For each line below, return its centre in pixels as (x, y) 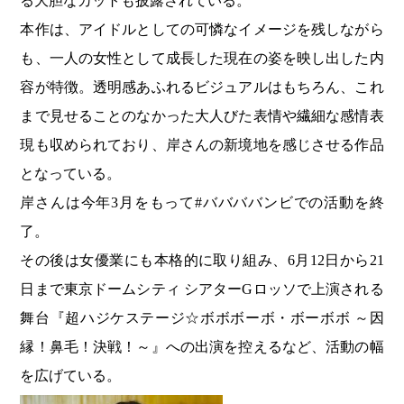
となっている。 (71, 174)
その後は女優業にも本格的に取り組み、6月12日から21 (202, 261)
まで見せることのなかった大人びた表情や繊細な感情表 (202, 116)
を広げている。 (71, 376)
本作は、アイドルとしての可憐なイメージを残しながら (202, 30)
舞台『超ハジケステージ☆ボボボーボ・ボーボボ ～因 (202, 318)
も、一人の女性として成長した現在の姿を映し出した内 (202, 59)
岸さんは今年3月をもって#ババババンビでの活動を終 (202, 203)
